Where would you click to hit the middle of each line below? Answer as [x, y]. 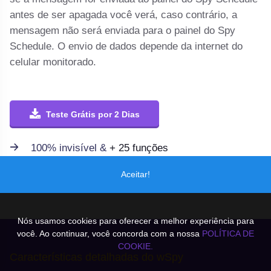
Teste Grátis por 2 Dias [93, 115]
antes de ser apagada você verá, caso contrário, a [124, 15]
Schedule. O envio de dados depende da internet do [126, 47]
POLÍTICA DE [228, 233]
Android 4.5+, [62, 166]
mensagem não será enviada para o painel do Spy [123, 31]
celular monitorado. [53, 62]
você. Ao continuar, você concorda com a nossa [109, 233]
